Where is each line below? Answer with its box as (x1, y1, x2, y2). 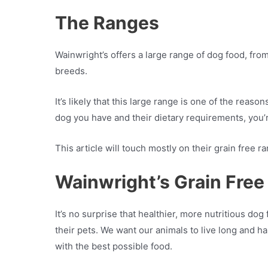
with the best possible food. (55, 240, 175, 252)
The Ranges (55, 12, 159, 34)
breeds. (55, 65, 87, 77)
